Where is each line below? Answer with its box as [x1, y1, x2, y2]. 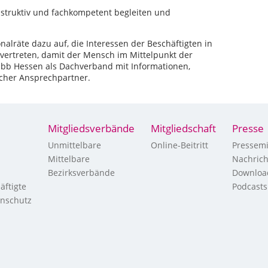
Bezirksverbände [48, 167, 115, 178]
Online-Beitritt [151, 139, 208, 151]
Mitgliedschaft [151, 121, 216, 135]
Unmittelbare [48, 139, 101, 151]
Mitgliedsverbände [48, 121, 135, 135]
